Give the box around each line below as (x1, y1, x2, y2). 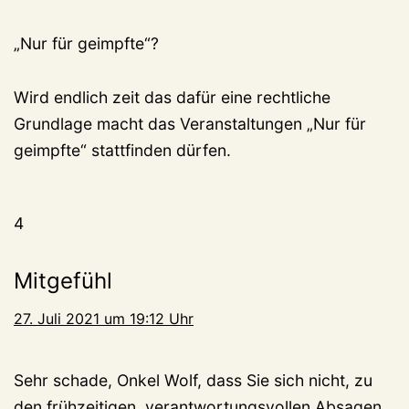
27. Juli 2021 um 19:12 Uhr (14, 309, 194, 328)
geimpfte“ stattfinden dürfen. (14, 140, 231, 160)
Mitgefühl (14, 267, 112, 294)
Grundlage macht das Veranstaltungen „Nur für (14, 113, 366, 133)
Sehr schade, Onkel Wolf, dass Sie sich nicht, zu (14, 370, 372, 390)
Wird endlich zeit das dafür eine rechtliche (14, 87, 330, 107)
